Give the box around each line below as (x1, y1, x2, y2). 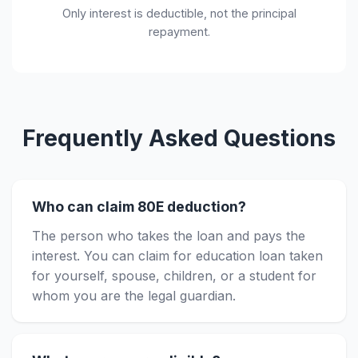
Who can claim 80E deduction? (32, 198, 246, 215)
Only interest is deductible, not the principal (62, 6, 296, 20)
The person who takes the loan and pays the (32, 228, 305, 244)
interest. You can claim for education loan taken (32, 248, 323, 264)
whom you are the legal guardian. (32, 288, 236, 304)
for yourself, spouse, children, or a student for (32, 268, 316, 284)
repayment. (148, 25, 210, 38)
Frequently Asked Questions (22, 125, 336, 152)
